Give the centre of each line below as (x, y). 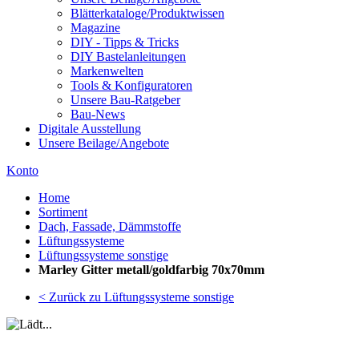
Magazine (95, 28)
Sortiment (63, 212)
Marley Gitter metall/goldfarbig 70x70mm (151, 270)
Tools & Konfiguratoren (131, 85)
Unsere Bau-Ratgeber (125, 100)
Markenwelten (107, 71)
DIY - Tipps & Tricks (125, 42)
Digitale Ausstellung (90, 129)
